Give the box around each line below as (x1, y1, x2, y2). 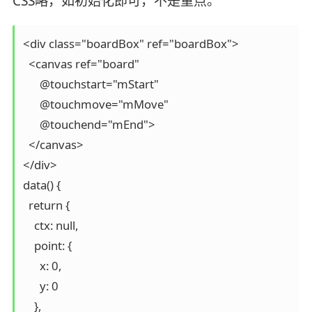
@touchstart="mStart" (22, 75, 159, 92)
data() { (22, 176, 61, 193)
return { (22, 196, 70, 213)
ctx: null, (22, 217, 78, 233)
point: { (22, 237, 72, 253)
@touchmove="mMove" (22, 95, 169, 112)
